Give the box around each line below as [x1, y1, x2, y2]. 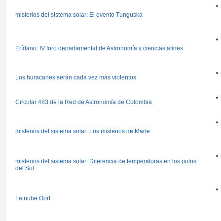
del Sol [15, 165, 34, 172]
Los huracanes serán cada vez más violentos [15, 74, 136, 81]
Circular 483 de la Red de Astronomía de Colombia [15, 99, 152, 106]
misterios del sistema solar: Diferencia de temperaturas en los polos [15, 158, 196, 165]
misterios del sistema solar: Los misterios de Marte [15, 128, 150, 135]
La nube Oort [15, 195, 50, 202]
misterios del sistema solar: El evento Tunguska [15, 11, 143, 18]
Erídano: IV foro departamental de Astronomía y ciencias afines [15, 45, 183, 52]
